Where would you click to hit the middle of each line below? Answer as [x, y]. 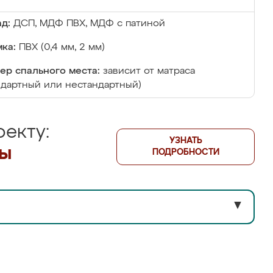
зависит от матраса [149, 71]
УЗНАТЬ [186, 141]
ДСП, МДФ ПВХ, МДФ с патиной [89, 24]
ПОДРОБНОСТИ [186, 152]
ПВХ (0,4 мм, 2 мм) [62, 48]
